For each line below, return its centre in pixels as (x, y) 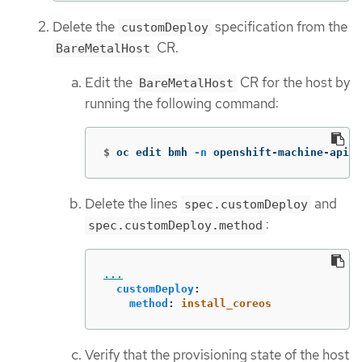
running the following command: (182, 103)
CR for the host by (293, 82)
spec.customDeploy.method (175, 226)
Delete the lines (133, 204)
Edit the (110, 82)
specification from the (280, 27)
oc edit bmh (155, 153)
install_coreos (226, 303)
